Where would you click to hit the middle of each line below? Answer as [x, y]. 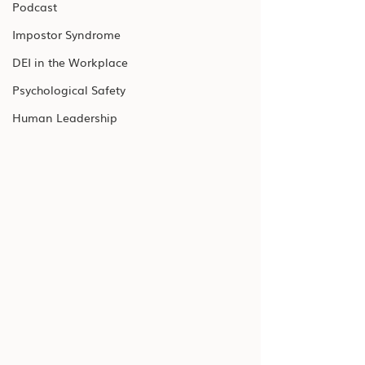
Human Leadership [65, 117]
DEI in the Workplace [70, 62]
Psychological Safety [69, 90]
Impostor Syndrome [66, 34]
